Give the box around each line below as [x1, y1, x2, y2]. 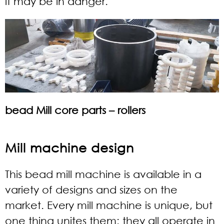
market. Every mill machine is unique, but [5, 199, 212, 211]
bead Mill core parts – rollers [5, 104, 145, 116]
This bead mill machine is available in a [5, 168, 201, 180]
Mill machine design [5, 139, 134, 155]
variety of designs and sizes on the [5, 183, 177, 196]
